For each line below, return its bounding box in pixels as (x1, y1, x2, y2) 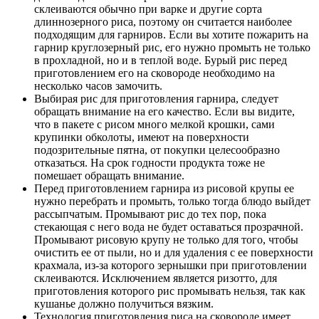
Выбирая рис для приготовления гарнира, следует (34, 92, 278, 105)
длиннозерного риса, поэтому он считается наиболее (34, 15, 292, 28)
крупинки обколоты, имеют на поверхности (34, 130, 249, 143)
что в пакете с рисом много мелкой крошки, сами (34, 117, 275, 130)
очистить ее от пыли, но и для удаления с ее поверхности (34, 246, 313, 258)
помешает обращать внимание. (34, 169, 184, 182)
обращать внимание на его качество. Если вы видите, (34, 105, 295, 117)
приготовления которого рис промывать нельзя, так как (34, 284, 305, 297)
